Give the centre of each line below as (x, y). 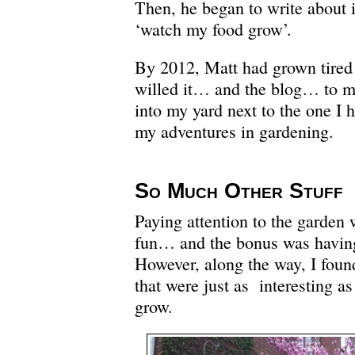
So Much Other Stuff (239, 191)
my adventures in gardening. (234, 131)
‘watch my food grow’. (213, 29)
